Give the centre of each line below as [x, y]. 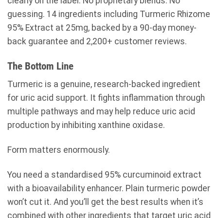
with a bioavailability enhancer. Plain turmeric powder [109, 188]
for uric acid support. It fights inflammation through [106, 98]
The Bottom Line [40, 66]
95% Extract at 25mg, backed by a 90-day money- [102, 27]
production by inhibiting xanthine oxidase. [86, 125]
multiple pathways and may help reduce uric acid [101, 112]
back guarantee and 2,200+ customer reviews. [97, 41]
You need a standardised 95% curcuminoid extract [104, 174]
